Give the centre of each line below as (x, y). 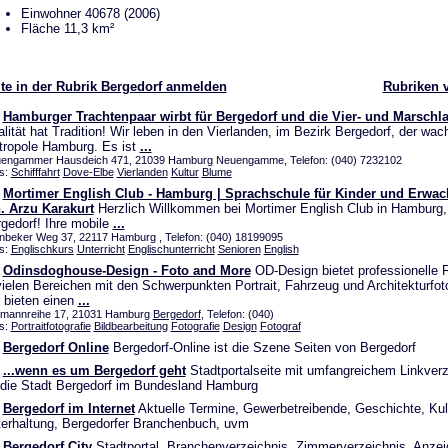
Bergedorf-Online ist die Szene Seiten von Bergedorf (262, 347)
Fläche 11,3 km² (67, 28)
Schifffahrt (35, 172)
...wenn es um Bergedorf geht (94, 370)
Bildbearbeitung (130, 326)
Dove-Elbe (88, 172)
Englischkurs (42, 249)
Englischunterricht (171, 249)
